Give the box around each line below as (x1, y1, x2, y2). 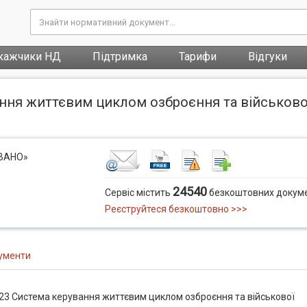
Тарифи (179, 50, 217, 63)
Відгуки (248, 50, 287, 63)
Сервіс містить (105, 187, 173, 198)
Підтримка (93, 50, 147, 63)
